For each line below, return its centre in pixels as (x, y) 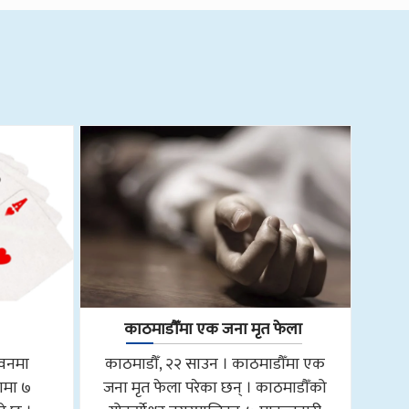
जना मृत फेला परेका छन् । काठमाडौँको (215, 387)
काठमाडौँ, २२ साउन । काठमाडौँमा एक (215, 363)
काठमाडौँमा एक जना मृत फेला (214, 329)
